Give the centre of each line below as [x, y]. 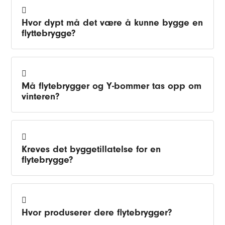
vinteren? [41, 96]
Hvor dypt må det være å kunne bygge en [113, 23]
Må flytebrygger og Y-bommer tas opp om [112, 86]
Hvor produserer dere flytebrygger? [97, 212]
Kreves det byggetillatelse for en [91, 149]
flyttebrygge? [49, 33]
